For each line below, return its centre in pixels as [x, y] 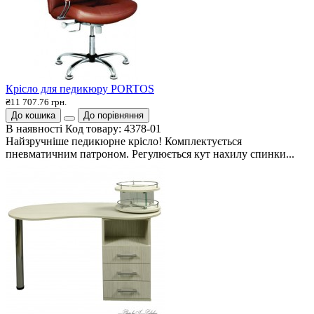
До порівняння [114, 115]
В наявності [34, 128]
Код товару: [95, 128]
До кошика [33, 115]
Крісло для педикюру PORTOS [80, 88]
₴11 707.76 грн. [36, 102]
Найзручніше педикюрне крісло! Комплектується [124, 141]
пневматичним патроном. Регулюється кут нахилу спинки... [150, 153]
